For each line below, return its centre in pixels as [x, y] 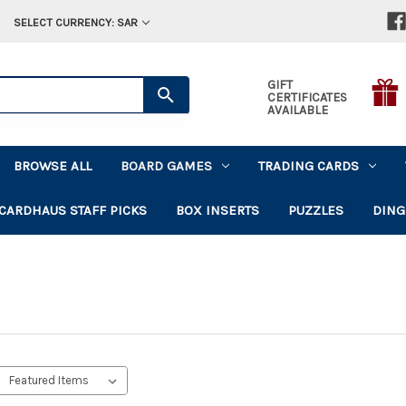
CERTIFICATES [307, 97]
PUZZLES [316, 210]
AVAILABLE [297, 110]
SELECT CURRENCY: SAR [75, 22]
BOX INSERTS [218, 210]
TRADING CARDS [309, 165]
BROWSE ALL [53, 165]
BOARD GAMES [167, 165]
